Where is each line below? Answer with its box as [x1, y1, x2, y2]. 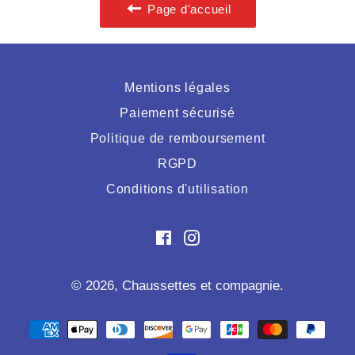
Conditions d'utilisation [105, 181, 250, 196]
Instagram [199, 227, 258, 243]
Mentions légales [124, 80, 231, 94]
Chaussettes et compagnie [122, 277, 280, 293]
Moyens [177, 314, 223, 330]
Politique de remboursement [90, 131, 265, 145]
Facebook [171, 227, 229, 243]
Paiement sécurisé [120, 105, 235, 120]
